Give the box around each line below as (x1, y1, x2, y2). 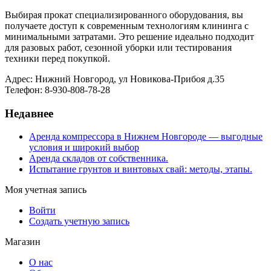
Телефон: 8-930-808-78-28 (5, 84, 110, 95)
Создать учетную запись (29, 216, 129, 227)
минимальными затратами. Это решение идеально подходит (5, 31, 254, 42)
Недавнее (5, 106, 53, 120)
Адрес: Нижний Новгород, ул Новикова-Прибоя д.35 (5, 73, 224, 84)
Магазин (5, 237, 41, 247)
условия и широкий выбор (29, 142, 139, 153)
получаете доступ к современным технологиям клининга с (5, 20, 249, 31)
